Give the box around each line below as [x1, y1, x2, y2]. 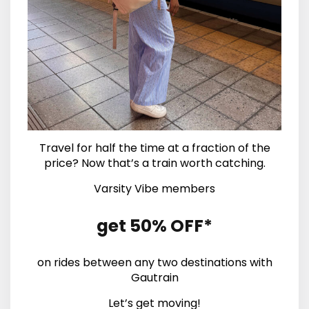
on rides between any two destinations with [37, 255, 272, 270]
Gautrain [130, 270, 179, 286]
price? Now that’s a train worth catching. [43, 154, 266, 171]
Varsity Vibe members [94, 180, 215, 197]
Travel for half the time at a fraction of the [39, 139, 270, 156]
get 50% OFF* [97, 213, 212, 238]
